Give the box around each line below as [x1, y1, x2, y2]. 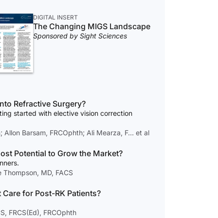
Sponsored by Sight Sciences [33, 32, 127, 40]
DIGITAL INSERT [33, 14, 78, 21]
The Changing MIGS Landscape [33, 21, 150, 31]
